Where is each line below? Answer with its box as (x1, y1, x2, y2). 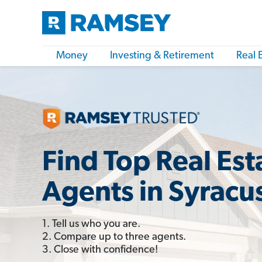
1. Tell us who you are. (42, 218, 140, 230)
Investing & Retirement (110, 50, 214, 61)
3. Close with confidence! (42, 244, 158, 256)
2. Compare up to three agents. (42, 231, 186, 243)
